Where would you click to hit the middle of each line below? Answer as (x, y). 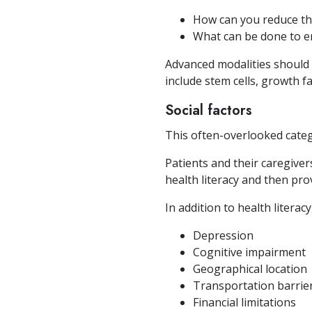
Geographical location (250, 269)
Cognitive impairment (249, 252)
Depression (223, 236)
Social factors (209, 111)
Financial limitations (244, 303)
